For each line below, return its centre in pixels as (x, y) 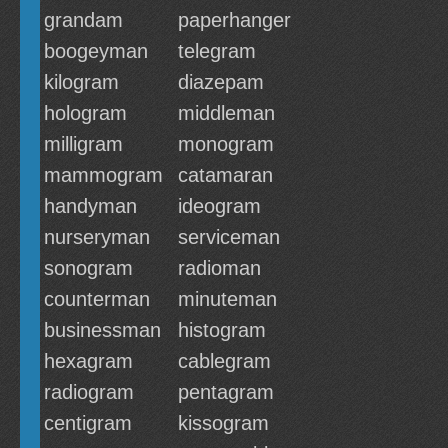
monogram (226, 144)
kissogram (223, 423)
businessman (102, 330)
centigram (88, 423)
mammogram (103, 175)
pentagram (226, 392)
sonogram (88, 268)
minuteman (227, 299)
